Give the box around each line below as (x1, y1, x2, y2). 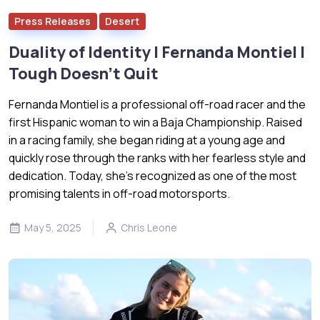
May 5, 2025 (24, 220, 81, 234)
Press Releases (14, 14, 91, 28)
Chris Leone (121, 220, 177, 234)
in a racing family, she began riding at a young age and (9, 131, 285, 148)
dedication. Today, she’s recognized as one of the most (9, 167, 296, 184)
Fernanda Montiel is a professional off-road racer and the (9, 96, 306, 112)
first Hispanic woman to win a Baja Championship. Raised (9, 114, 302, 130)
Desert (105, 14, 140, 28)
